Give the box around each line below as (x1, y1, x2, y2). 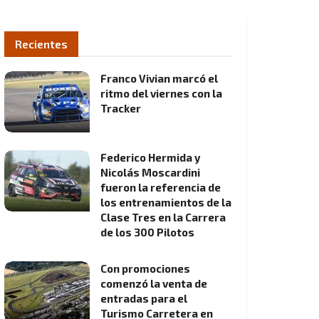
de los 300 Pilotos (100, 225, 194, 239)
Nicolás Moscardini (100, 165, 200, 179)
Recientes (15, 37, 68, 51)
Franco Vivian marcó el (100, 72, 218, 85)
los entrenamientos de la (100, 195, 231, 209)
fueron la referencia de (100, 180, 221, 194)
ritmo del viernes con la (100, 87, 222, 100)
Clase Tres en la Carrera (100, 210, 226, 224)
